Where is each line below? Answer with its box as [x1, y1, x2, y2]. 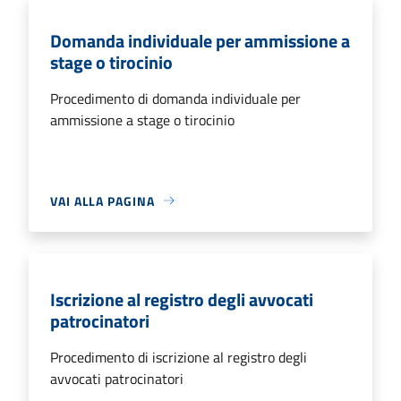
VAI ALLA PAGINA [50, 191, 155, 210]
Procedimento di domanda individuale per [50, 87, 301, 109]
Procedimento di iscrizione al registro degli [50, 346, 307, 368]
